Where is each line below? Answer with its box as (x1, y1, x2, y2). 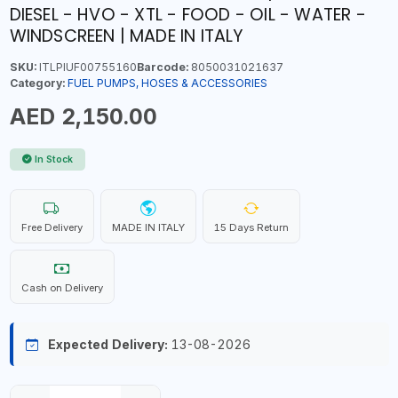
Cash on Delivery (20, 282, 103, 294)
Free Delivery (20, 221, 83, 234)
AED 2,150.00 (9, 103, 157, 130)
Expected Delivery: (47, 337, 168, 352)
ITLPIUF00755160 (36, 60, 137, 74)
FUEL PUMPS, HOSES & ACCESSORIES (67, 76, 267, 90)
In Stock (35, 154, 73, 165)
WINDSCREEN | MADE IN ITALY (9, 24, 244, 48)
